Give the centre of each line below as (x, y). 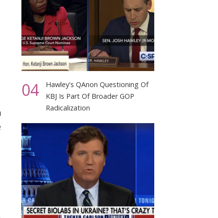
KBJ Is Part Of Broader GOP (90, 96)
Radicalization (68, 108)
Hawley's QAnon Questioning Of (97, 85)
